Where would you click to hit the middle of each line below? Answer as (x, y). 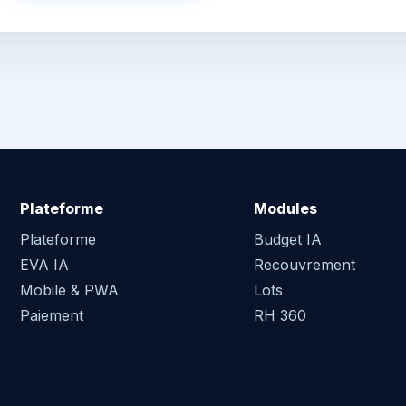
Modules (285, 209)
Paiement (52, 316)
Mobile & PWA (70, 290)
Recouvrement (304, 265)
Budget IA (287, 240)
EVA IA (45, 265)
